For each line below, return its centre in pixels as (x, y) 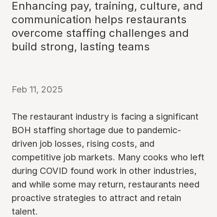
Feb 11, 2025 (37, 89)
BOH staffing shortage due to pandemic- (96, 130)
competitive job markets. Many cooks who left (108, 157)
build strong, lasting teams (81, 46)
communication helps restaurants (99, 19)
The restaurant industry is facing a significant (105, 116)
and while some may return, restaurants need (106, 184)
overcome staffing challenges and (100, 33)
